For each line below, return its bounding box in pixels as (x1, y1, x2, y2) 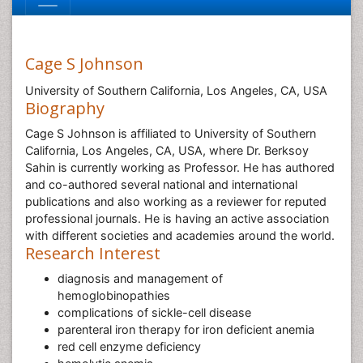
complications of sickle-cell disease (58, 305, 251, 319)
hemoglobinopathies (58, 288, 170, 302)
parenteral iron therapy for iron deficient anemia (58, 322, 314, 336)
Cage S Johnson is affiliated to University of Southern (25, 126, 316, 140)
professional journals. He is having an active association (25, 211, 329, 225)
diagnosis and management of (58, 271, 223, 285)
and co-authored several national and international (25, 177, 297, 191)
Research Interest (25, 242, 160, 264)
